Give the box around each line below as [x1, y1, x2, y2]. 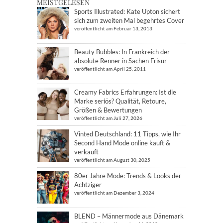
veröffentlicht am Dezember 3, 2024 [74, 190, 154, 196]
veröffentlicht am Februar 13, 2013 [74, 25, 152, 32]
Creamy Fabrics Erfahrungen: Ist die [74, 88, 176, 97]
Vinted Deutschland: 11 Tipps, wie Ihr [74, 130, 181, 138]
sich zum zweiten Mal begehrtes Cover [74, 16, 184, 25]
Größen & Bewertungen [74, 106, 142, 114]
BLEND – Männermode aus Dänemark [74, 212, 184, 221]
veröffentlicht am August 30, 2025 [74, 157, 150, 163]
